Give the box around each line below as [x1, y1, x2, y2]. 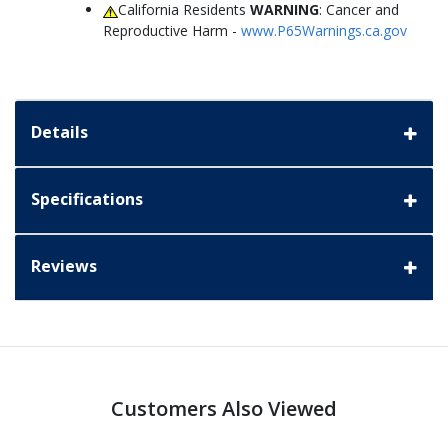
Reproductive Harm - [103, 21, 241, 41]
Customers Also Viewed [111, 395, 337, 423]
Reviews [31, 255, 97, 278]
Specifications [31, 188, 143, 211]
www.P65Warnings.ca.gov [241, 21, 407, 41]
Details [31, 121, 88, 144]
